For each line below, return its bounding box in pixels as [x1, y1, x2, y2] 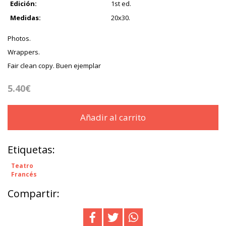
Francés [11, 170, 37, 179]
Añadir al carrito [80, 111, 146, 124]
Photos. [8, 34, 31, 43]
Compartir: [8, 187, 60, 201]
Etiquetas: [8, 143, 55, 157]
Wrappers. [8, 47, 40, 57]
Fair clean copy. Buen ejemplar [8, 61, 101, 71]
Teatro [11, 161, 33, 171]
